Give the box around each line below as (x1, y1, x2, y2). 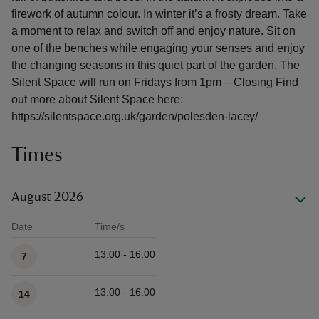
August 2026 (11, 191, 83, 204)
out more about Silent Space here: (11, 93, 183, 105)
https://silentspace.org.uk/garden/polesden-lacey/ (11, 110, 258, 122)
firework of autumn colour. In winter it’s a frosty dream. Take (11, 8, 307, 20)
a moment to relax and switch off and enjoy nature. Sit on (11, 25, 296, 37)
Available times (11, 236, 79, 248)
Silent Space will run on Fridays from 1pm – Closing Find (11, 76, 298, 88)
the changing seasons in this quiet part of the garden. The (11, 59, 300, 71)
